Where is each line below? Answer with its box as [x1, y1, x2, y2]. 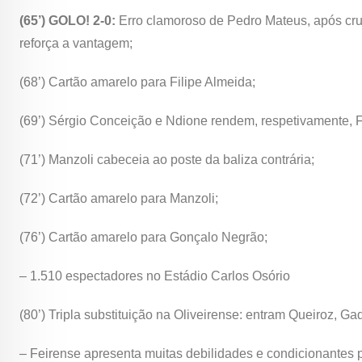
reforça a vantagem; [19, 36, 133, 51]
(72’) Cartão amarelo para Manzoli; [19, 192, 218, 206]
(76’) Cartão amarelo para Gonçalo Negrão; [19, 230, 267, 245]
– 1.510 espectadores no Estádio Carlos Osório [19, 269, 290, 284]
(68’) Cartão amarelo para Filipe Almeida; [19, 75, 255, 90]
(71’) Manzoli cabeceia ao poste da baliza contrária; [19, 153, 314, 167]
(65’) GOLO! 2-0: [19, 14, 119, 28]
